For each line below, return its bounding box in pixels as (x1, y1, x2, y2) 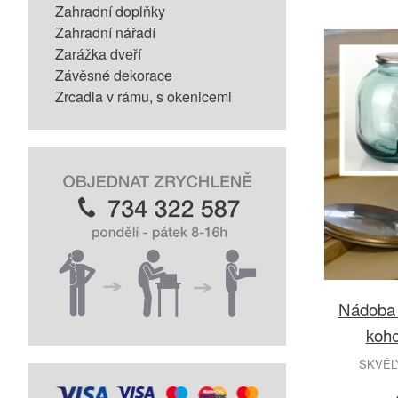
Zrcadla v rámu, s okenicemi (55, 86, 232, 107)
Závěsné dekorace (55, 65, 172, 85)
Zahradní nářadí (55, 22, 155, 43)
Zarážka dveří (55, 44, 141, 64)
